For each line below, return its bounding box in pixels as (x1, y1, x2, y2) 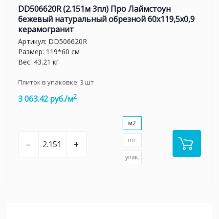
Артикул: (18, 37, 48, 46)
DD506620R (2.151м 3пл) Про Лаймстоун (18, 3, 171, 14)
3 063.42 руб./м (18, 93, 73, 105)
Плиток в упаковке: (18, 78, 80, 87)
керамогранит (18, 23, 74, 35)
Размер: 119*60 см (18, 47, 80, 57)
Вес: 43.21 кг (18, 57, 59, 67)
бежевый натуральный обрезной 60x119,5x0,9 (18, 13, 195, 24)
